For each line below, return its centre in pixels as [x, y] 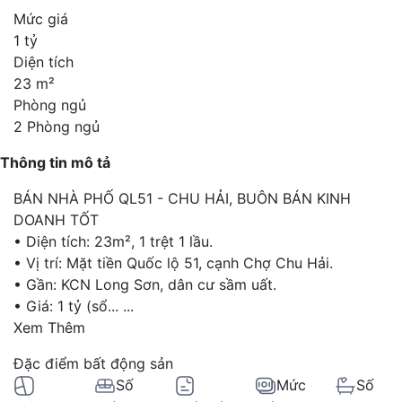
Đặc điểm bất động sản [93, 363]
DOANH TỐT [56, 219]
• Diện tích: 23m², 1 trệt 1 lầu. [113, 241]
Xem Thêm [49, 327]
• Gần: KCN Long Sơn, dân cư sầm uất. [145, 284]
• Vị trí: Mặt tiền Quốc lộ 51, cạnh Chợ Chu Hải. [173, 262]
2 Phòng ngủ [57, 126]
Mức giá [41, 18]
